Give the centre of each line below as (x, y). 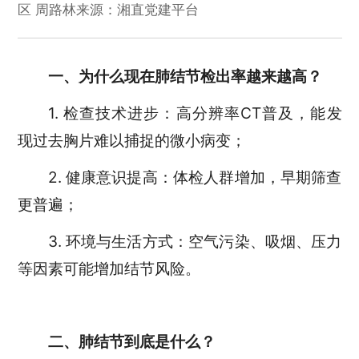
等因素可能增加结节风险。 (109, 268)
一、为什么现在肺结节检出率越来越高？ (185, 76)
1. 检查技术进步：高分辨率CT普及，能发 (195, 113)
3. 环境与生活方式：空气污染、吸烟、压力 (195, 241)
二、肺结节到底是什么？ (131, 342)
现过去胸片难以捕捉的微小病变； (135, 140)
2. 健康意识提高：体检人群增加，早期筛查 (195, 177)
